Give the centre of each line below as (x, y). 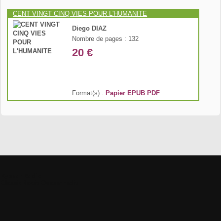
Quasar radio (60, 182)
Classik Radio (20, 182)
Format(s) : (89, 93)
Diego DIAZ (90, 29)
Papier (116, 93)
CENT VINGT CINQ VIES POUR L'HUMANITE (80, 14)
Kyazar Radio (21, 175)
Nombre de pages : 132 (106, 39)
